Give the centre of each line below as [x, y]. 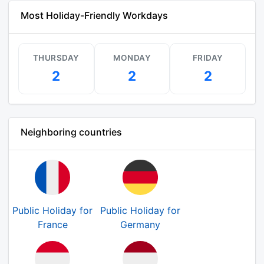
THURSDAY [56, 58]
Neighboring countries [71, 132]
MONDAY [132, 58]
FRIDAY [208, 58]
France [52, 225]
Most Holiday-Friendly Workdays [94, 15]
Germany [140, 225]
